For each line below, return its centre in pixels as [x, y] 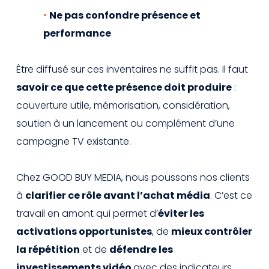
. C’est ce [231, 195]
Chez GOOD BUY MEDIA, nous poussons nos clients [133, 177]
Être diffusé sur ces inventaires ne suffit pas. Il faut [132, 69]
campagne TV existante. [74, 141]
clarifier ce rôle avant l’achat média [118, 195]
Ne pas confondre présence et [125, 15]
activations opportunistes [84, 231]
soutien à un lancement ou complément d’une [125, 123]
